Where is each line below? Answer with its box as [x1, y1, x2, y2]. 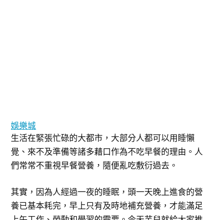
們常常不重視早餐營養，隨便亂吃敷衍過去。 [11, 160, 178, 170]
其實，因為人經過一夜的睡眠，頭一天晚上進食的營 [11, 186, 203, 197]
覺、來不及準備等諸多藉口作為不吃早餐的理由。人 [11, 146, 203, 157]
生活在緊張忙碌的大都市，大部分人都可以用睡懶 [11, 133, 195, 143]
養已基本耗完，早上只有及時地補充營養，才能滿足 [11, 200, 203, 211]
